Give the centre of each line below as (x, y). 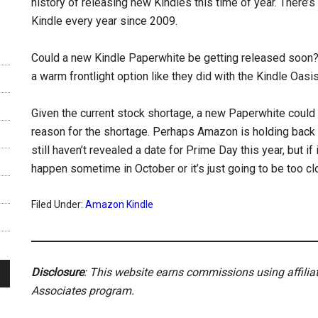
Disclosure (57, 272)
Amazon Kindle (119, 204)
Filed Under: (58, 204)
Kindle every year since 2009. (104, 21)
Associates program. (83, 291)
